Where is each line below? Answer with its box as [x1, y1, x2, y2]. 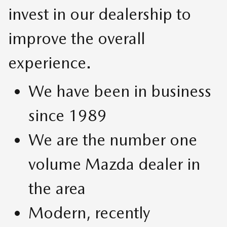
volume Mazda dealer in [28, 154, 200, 174]
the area [28, 178, 86, 198]
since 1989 [28, 105, 107, 125]
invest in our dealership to [8, 4, 191, 24]
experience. [8, 52, 91, 72]
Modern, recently [28, 202, 150, 222]
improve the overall [8, 28, 145, 48]
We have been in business [28, 81, 211, 101]
